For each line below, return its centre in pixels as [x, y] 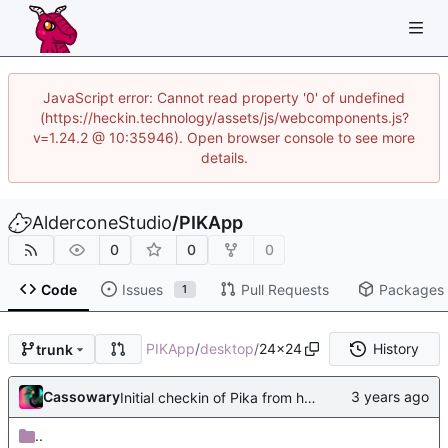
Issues [142, 289]
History [395, 349]
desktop [226, 349]
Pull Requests [284, 289]
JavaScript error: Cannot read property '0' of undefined [224, 97]
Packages [411, 289]
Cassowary [81, 397]
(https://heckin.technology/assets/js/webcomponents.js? [224, 117]
